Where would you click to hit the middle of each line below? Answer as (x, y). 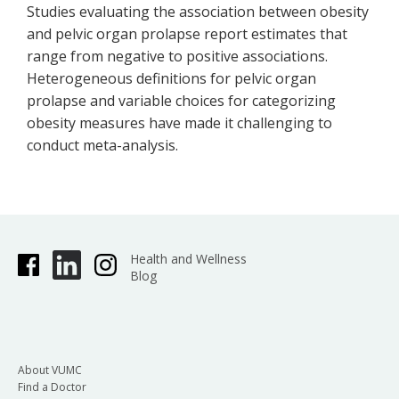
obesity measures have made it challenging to (179, 123)
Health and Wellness (188, 259)
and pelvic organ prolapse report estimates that (187, 34)
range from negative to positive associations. (177, 56)
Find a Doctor (52, 387)
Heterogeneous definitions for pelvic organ (171, 78)
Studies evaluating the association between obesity (198, 12)
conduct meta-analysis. (102, 145)
